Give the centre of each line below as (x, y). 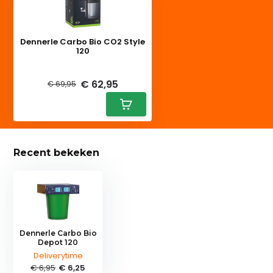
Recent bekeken (57, 152)
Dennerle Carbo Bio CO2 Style (83, 41)
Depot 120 (58, 242)
